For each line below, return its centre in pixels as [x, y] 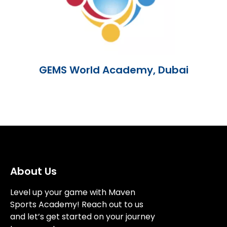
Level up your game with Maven [73, 193]
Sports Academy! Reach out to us [77, 205]
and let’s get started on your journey [83, 217]
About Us [33, 172]
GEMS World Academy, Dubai [113, 70]
